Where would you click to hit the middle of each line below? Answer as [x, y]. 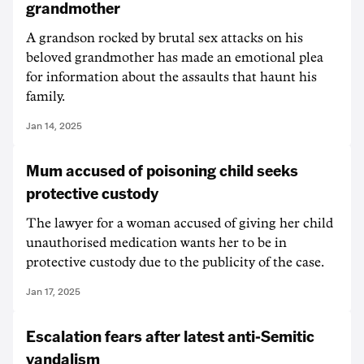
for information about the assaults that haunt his [171, 77]
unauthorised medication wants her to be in [156, 243]
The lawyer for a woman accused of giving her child [180, 223]
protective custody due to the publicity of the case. [175, 262]
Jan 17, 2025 [53, 292]
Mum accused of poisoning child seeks [162, 170]
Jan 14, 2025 [54, 126]
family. [45, 97]
